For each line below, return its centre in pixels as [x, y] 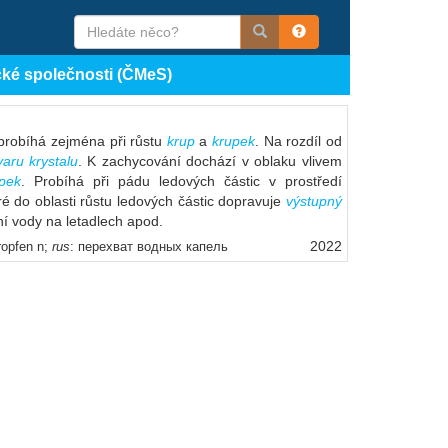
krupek [233, 141]
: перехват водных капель [151, 246]
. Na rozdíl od [298, 141]
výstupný [313, 201]
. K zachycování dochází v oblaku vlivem [210, 161]
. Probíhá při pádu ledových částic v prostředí [181, 181]
